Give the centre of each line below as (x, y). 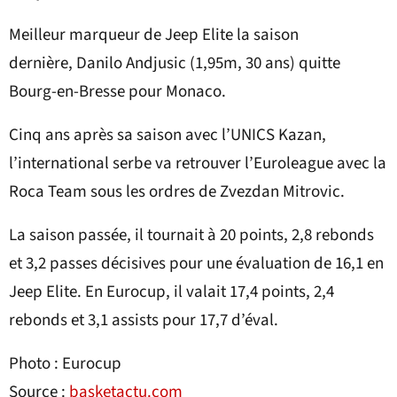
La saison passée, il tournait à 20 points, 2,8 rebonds (191, 236)
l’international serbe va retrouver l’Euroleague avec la (198, 164)
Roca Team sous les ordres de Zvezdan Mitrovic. (179, 192)
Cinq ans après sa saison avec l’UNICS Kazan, (167, 136)
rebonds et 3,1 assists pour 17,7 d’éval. (144, 321)
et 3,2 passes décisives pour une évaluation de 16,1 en (196, 264)
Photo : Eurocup (65, 364)
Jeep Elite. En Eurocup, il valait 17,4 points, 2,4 (171, 292)
